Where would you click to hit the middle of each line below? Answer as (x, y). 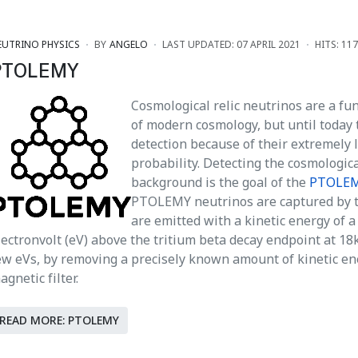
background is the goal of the (220, 182)
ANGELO (129, 44)
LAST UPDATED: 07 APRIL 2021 (231, 44)
